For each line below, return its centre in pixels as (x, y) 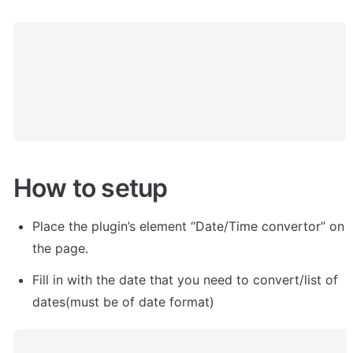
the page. (60, 248)
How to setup (91, 188)
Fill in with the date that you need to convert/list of (185, 279)
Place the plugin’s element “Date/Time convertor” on (188, 226)
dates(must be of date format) (123, 301)
